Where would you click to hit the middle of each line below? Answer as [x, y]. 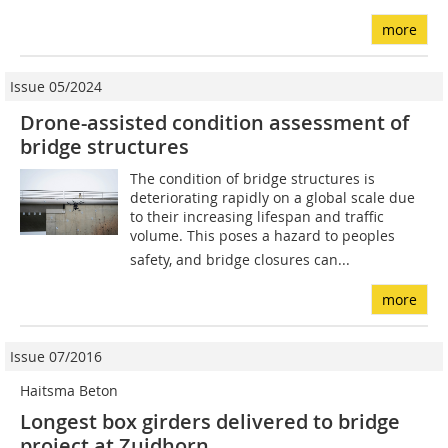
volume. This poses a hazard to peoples [263, 236]
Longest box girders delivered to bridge [210, 422]
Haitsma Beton [69, 391]
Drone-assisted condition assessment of [214, 123]
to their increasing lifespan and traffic [257, 217]
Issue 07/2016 [56, 357]
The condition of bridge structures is [253, 179]
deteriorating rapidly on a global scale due [273, 198]
